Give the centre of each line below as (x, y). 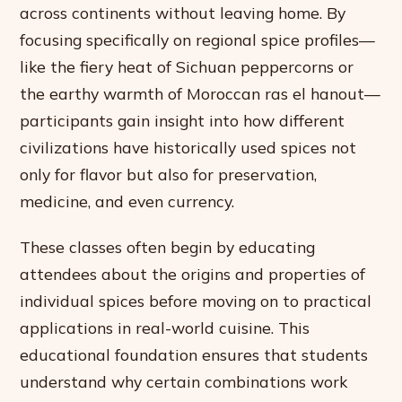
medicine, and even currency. (127, 201)
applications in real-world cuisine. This (165, 328)
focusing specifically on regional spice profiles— (198, 40)
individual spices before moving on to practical (196, 301)
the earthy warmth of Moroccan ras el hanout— (201, 94)
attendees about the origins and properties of (193, 274)
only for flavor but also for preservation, (169, 175)
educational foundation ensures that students (194, 355)
